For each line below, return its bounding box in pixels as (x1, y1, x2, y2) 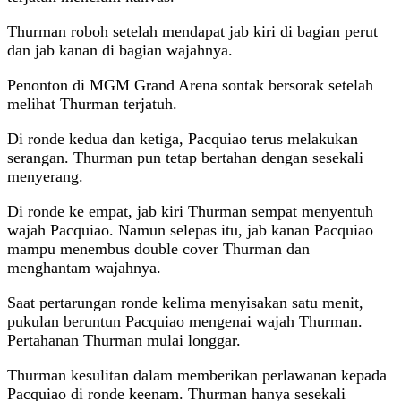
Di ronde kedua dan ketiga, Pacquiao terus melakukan (7, 129, 358, 148)
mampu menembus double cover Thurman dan (7, 239, 310, 258)
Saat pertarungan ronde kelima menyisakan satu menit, (7, 293, 363, 311)
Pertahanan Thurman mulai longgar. (7, 330, 241, 349)
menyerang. (7, 166, 83, 185)
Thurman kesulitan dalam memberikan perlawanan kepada (7, 365, 387, 384)
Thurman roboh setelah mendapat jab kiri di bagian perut (7, 21, 378, 40)
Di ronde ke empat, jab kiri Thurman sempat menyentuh (7, 201, 373, 220)
